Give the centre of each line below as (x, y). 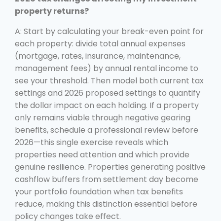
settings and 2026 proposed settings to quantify (108, 93)
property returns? (52, 11)
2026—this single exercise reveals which (92, 142)
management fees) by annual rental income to (107, 68)
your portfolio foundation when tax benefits (99, 191)
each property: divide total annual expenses (100, 43)
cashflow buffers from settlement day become (107, 179)
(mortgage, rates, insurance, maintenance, (98, 56)
